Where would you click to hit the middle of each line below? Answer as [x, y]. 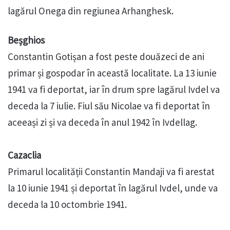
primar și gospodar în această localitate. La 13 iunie [112, 73]
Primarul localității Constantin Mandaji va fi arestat [111, 172]
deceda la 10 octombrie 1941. [67, 205]
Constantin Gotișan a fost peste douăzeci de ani [106, 57]
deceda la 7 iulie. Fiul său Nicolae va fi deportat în [109, 106]
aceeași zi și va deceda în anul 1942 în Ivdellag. [102, 122]
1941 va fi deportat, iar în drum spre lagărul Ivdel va [114, 90]
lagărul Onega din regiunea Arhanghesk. [91, 11]
